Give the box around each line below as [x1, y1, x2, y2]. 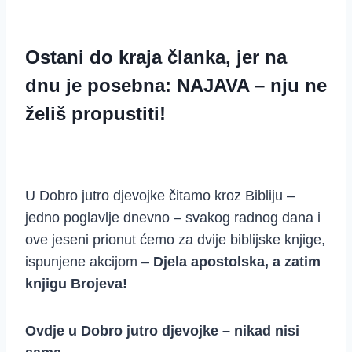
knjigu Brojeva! [25, 276, 127, 292]
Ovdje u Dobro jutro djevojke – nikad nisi [25, 323, 299, 339]
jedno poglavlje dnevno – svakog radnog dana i [25, 210, 321, 226]
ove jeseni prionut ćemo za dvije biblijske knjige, [25, 232, 325, 248]
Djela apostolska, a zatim [153, 254, 321, 270]
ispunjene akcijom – [25, 254, 153, 270]
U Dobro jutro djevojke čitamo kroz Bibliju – [25, 188, 295, 204]
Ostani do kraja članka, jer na [25, 46, 287, 68]
